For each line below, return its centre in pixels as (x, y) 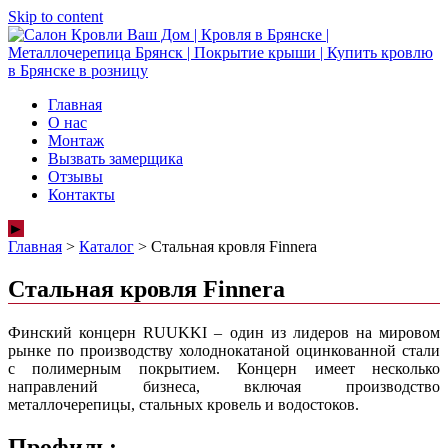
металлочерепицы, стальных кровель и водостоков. (183, 404)
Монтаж (76, 140)
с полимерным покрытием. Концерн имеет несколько (224, 368)
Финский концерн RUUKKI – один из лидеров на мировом (224, 332)
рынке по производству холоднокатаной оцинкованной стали (224, 350)
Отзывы (75, 176)
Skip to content (55, 16)
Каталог (106, 246)
